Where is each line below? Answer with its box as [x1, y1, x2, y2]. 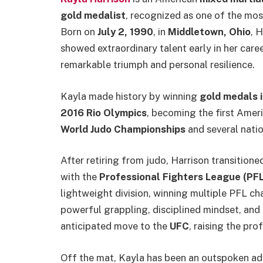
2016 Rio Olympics [60, 106, 147, 119]
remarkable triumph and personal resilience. [60, 59, 255, 70]
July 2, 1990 [97, 26, 153, 38]
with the [60, 171, 99, 183]
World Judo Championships [60, 123, 186, 135]
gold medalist [60, 9, 126, 21]
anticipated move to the [60, 220, 170, 232]
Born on [60, 26, 97, 38]
